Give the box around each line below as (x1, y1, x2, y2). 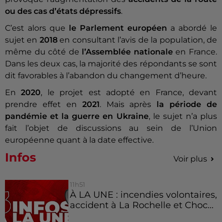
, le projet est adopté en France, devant (41, 88, 217, 98)
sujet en (5, 35, 40, 45)
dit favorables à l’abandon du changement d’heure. (5, 71, 207, 81)
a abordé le (167, 23, 217, 33)
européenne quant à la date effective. (5, 135, 154, 145)
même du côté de (5, 47, 82, 57)
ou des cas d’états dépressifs (5, 6, 121, 16)
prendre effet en (5, 100, 82, 110)
